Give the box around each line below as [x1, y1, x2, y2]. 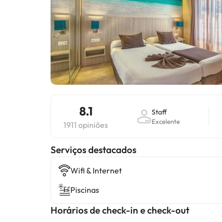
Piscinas [70, 185, 99, 195]
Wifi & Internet [70, 166, 122, 175]
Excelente [152, 117, 180, 125]
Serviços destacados [51, 144, 136, 156]
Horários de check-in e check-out [51, 204, 189, 216]
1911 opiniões [63, 120, 108, 130]
